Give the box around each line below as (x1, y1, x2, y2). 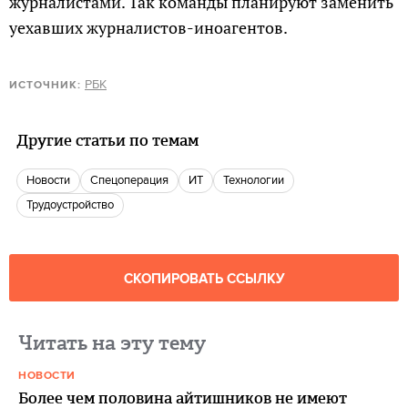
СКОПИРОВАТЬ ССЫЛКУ (123, 270, 285, 288)
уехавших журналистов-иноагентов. (9, 16, 288, 38)
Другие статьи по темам (16, 129, 199, 151)
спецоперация (98, 173, 168, 188)
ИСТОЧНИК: (9, 78, 81, 92)
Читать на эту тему (18, 329, 206, 357)
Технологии (229, 173, 284, 188)
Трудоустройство (32, 198, 114, 212)
